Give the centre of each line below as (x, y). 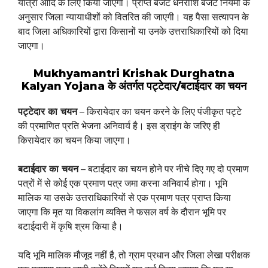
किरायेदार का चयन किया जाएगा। (74, 141)
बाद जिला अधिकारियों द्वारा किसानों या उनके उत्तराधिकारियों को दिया (133, 32)
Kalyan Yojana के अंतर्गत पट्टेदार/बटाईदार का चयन (134, 86)
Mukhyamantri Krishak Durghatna (134, 74)
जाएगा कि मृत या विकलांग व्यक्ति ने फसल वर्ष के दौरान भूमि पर (122, 212)
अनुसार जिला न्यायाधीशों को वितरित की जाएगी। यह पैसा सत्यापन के (133, 17)
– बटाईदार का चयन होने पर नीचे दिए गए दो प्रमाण (164, 169)
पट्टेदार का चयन (48, 112)
